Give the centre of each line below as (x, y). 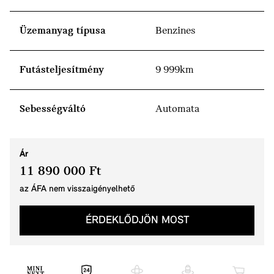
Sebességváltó (53, 109)
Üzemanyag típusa (63, 31)
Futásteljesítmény (62, 70)
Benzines (176, 31)
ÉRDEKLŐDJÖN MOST (137, 221)
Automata (177, 109)
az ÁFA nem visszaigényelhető (77, 189)
